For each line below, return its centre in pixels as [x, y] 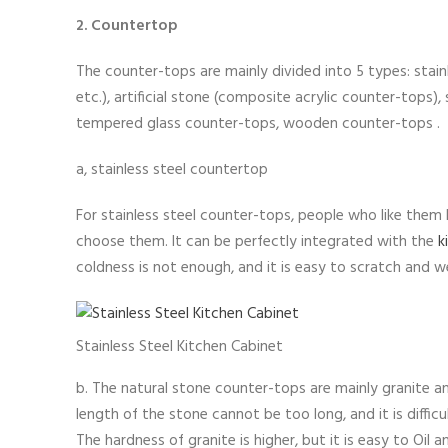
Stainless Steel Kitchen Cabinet [179, 347]
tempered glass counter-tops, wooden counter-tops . [258, 123]
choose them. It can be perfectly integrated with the [257, 241]
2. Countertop [127, 25]
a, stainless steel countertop [172, 169]
